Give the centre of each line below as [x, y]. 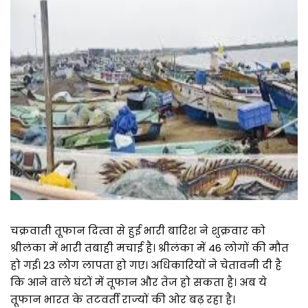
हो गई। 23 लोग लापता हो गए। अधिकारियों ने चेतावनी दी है [146, 265]
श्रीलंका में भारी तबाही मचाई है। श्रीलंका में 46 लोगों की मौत [150, 247]
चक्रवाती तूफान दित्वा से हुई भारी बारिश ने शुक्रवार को [138, 230]
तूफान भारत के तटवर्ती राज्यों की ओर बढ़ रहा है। [123, 299]
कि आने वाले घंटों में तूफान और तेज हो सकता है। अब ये [139, 282]
